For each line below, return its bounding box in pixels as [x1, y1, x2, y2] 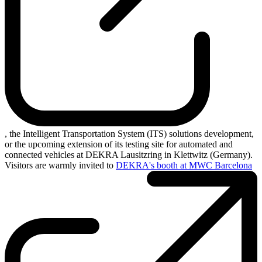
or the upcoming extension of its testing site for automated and [5, 139, 233, 149]
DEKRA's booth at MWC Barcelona [116, 160, 252, 170]
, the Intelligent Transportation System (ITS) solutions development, [5, 128, 254, 139]
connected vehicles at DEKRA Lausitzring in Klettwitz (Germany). [5, 149, 253, 160]
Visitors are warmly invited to [5, 160, 116, 170]
